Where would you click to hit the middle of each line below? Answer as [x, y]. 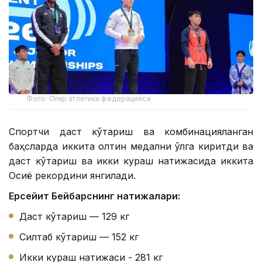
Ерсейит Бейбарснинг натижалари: [94, 196]
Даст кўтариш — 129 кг [74, 216]
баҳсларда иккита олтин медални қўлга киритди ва [131, 146]
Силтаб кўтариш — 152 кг [79, 237]
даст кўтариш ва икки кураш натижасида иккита [131, 161]
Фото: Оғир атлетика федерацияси [89, 98]
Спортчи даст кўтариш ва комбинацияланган [131, 131]
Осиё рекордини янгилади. [72, 175]
